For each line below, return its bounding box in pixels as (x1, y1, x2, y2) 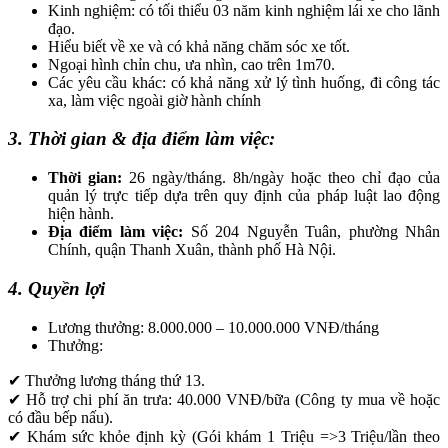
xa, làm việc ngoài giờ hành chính (48, 91, 261, 109)
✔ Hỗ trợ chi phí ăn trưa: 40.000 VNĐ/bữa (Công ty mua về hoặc (8, 390, 440, 408)
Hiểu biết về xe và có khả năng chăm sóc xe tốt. (48, 37, 350, 55)
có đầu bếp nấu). (8, 408, 113, 426)
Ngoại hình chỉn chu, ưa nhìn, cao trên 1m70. (48, 55, 335, 73)
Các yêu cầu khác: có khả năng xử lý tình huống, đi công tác (48, 73, 440, 91)
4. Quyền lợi (8, 277, 105, 299)
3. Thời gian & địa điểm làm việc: (8, 128, 275, 150)
